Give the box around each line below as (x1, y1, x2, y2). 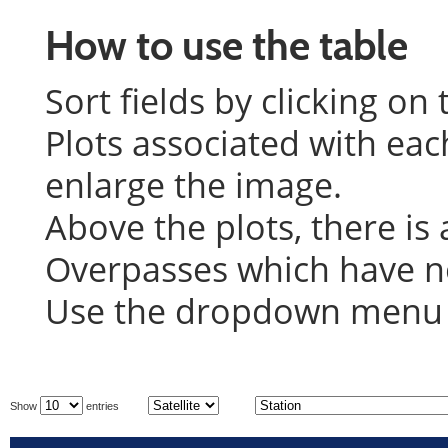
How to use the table (45, 20, 408, 70)
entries (83, 400, 119, 412)
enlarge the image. (45, 161, 342, 208)
